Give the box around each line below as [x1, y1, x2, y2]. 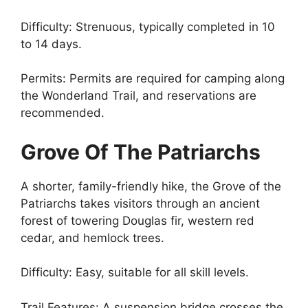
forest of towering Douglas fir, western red [21, 213, 254, 228]
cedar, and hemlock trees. [21, 230, 164, 245]
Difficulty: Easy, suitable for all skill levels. [21, 265, 249, 279]
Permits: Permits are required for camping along [21, 71, 285, 85]
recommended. [21, 106, 104, 120]
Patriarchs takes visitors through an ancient [21, 196, 260, 210]
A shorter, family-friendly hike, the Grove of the [21, 179, 281, 193]
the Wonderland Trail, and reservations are [21, 89, 256, 102]
